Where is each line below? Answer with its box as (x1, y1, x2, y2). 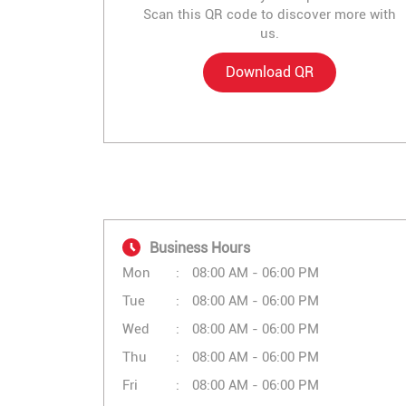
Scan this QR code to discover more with (142, 6, 396, 24)
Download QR (225, 63, 314, 82)
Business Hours (150, 238, 250, 256)
